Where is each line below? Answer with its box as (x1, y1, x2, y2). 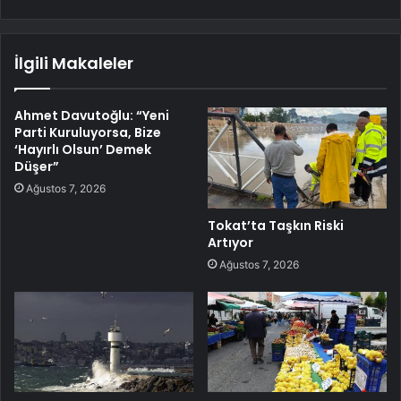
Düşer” (14, 157, 59, 175)
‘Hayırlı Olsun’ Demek (14, 140, 151, 158)
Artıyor (208, 233, 253, 252)
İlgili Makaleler (14, 51, 133, 74)
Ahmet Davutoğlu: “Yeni (14, 106, 169, 124)
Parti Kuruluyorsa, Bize (14, 123, 161, 141)
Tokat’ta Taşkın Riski (208, 216, 344, 235)
